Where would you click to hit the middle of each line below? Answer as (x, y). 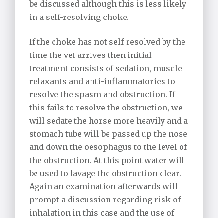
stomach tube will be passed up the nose (108, 134)
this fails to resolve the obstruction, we (106, 108)
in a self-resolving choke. (79, 17)
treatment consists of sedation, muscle (106, 68)
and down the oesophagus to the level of (108, 147)
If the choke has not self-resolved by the (107, 42)
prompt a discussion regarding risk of (105, 200)
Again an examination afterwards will (104, 187)
